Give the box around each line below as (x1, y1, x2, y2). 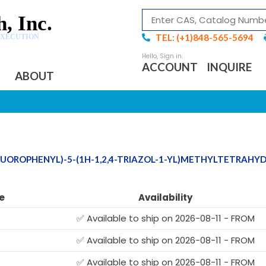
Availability (138, 191, 192, 204)
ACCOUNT (142, 60, 198, 74)
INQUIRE (207, 60, 252, 74)
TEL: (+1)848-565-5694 (155, 32, 254, 43)
